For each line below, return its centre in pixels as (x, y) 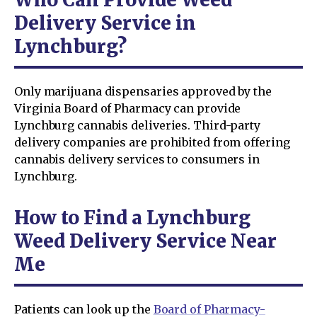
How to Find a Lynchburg (132, 217)
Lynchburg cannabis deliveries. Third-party (137, 125)
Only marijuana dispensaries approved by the (143, 91)
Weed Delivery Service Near (145, 241)
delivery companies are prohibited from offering (152, 142)
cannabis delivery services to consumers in (137, 159)
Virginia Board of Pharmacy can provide (128, 108)
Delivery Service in (105, 23)
